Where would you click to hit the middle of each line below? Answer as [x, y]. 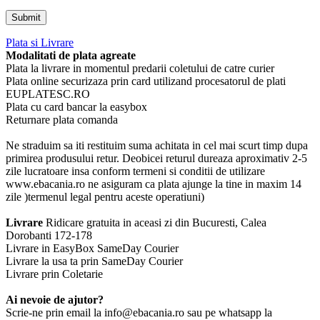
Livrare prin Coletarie [54, 274]
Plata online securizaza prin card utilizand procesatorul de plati [146, 81]
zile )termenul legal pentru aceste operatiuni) [105, 196]
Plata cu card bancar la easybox [76, 106]
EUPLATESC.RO [48, 94]
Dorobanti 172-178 [49, 235]
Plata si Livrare [40, 42]
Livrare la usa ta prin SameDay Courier [94, 261]
